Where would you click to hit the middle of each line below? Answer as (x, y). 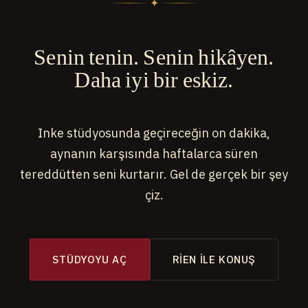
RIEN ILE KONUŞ (214, 260)
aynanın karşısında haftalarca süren (154, 153)
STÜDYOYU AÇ (89, 260)
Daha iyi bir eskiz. (154, 78)
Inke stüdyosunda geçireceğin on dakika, (154, 133)
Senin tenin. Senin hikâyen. (154, 56)
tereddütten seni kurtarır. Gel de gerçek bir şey (154, 174)
